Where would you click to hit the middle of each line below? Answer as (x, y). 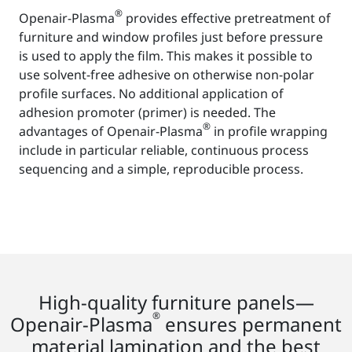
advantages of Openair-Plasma (111, 131)
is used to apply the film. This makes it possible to (166, 55)
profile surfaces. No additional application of (151, 93)
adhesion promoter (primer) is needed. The (147, 112)
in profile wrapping (269, 131)
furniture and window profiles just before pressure (171, 37)
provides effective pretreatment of (227, 18)
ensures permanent (251, 324)
